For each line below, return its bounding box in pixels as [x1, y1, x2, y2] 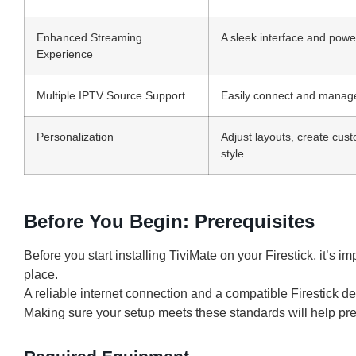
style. [221, 146, 247, 160]
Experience [37, 47, 93, 60]
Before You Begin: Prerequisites [24, 210, 315, 232]
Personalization [37, 130, 114, 143]
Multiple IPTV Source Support [37, 88, 185, 102]
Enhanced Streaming [37, 30, 142, 44]
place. [24, 267, 58, 281]
